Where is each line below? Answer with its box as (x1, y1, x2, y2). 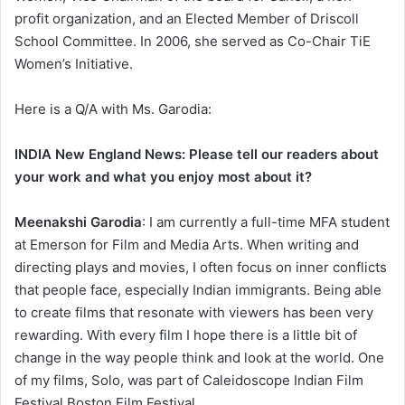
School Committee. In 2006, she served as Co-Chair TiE (14, 32, 371, 50)
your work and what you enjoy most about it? (14, 167, 316, 185)
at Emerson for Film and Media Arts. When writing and (14, 235, 359, 253)
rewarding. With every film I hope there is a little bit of (14, 325, 357, 344)
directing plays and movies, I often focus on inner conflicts (14, 258, 387, 276)
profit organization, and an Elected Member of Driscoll (14, 9, 359, 27)
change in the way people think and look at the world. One (14, 348, 384, 366)
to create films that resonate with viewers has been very (14, 303, 373, 321)
